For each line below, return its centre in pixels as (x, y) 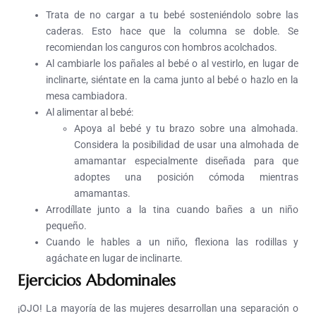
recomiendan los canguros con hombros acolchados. (162, 48)
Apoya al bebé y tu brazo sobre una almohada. (186, 129)
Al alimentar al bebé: (90, 113)
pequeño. (66, 226)
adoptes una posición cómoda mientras (186, 177)
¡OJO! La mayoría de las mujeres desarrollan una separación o (158, 309)
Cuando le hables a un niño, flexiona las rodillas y (172, 242)
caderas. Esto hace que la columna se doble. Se (172, 31)
